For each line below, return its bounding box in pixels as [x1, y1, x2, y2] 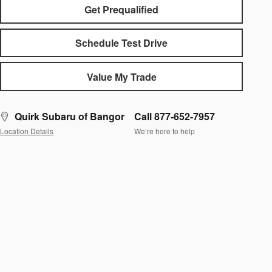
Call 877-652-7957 [134, 109, 215, 123]
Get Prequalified [84, 2, 158, 16]
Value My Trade [86, 69, 157, 84]
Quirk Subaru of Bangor [15, 109, 124, 123]
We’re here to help [134, 126, 195, 137]
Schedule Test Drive [75, 36, 168, 50]
